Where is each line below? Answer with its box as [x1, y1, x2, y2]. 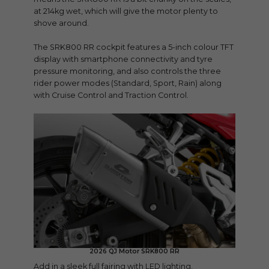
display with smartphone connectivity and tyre [34, 54, 213, 64]
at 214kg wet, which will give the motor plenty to [34, 6, 218, 16]
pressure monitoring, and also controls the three [34, 66, 221, 76]
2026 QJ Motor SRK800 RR [89, 247, 180, 255]
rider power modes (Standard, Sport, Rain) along [34, 78, 222, 88]
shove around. [34, 18, 89, 28]
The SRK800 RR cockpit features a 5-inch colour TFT [34, 42, 234, 52]
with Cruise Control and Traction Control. [34, 90, 189, 100]
